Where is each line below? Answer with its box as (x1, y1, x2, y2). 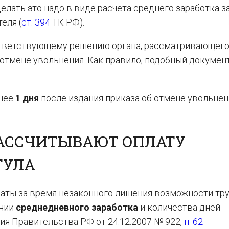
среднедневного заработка (16, 202, 138, 213)
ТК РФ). (50, 17, 84, 28)
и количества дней (138, 202, 220, 213)
